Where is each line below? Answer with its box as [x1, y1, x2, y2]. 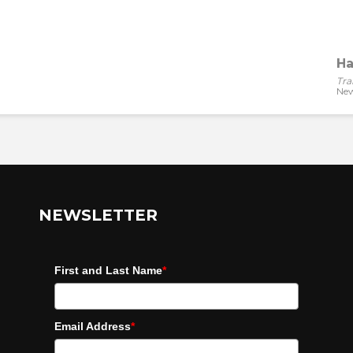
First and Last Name [54, 264, 162, 277]
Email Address [54, 320, 131, 333]
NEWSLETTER [39, 206, 158, 225]
